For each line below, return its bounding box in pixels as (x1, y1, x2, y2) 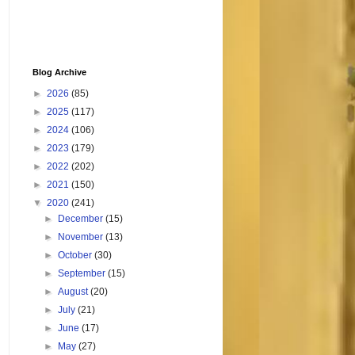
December (58, 213, 106, 225)
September (58, 268, 109, 280)
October (58, 250, 95, 261)
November (58, 231, 106, 243)
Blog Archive (32, 67, 86, 78)
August (58, 286, 91, 298)
